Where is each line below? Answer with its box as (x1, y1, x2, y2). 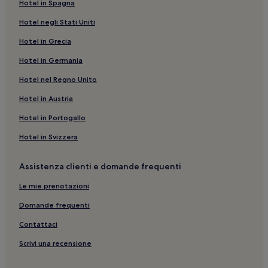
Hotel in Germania (19, 55, 83, 65)
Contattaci (19, 219, 57, 229)
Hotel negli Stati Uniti (19, 17, 95, 26)
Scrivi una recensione (19, 238, 92, 248)
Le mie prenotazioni (19, 181, 89, 190)
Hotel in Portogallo (19, 112, 86, 122)
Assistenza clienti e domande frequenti (19, 160, 181, 172)
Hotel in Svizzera (19, 132, 78, 141)
